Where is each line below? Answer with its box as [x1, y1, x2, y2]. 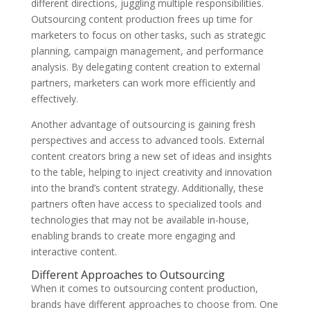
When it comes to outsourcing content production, [30, 282, 258, 295]
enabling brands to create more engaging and [30, 229, 235, 243]
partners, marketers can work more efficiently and [30, 76, 255, 90]
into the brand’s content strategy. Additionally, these [30, 181, 264, 195]
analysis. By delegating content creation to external [30, 60, 260, 74]
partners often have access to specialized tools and [30, 197, 262, 211]
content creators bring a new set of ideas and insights [30, 149, 272, 163]
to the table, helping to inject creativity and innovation [30, 165, 272, 179]
